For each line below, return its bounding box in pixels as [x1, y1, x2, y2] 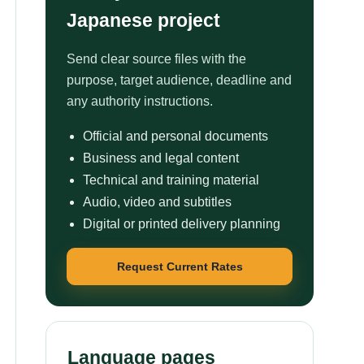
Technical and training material [83, 173, 259, 187]
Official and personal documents [83, 129, 268, 143]
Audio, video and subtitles [83, 195, 232, 209]
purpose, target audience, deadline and [67, 73, 292, 87]
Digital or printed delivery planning [83, 217, 280, 231]
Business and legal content [83, 151, 239, 165]
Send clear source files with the [67, 52, 246, 66]
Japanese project [67, 10, 220, 31]
